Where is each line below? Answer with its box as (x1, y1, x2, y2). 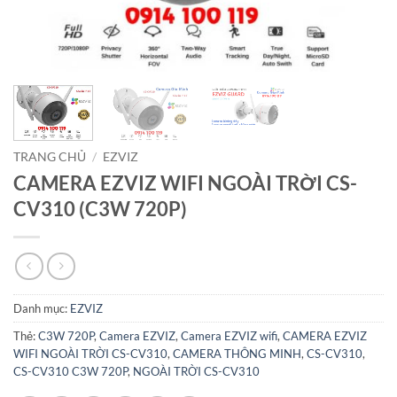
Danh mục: (13, 301, 70, 316)
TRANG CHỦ (13, 149, 86, 164)
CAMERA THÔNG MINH (173, 346, 301, 362)
